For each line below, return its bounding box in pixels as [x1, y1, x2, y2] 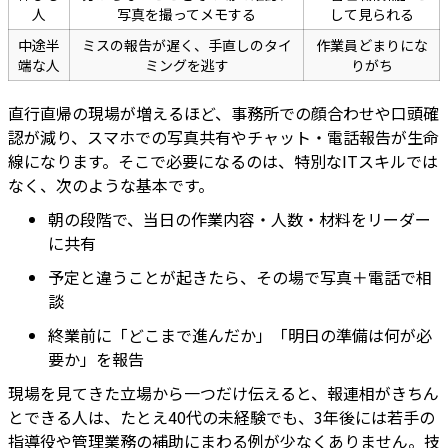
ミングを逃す [144, 55, 229, 76]
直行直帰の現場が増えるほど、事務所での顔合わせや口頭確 [8, 101, 439, 126]
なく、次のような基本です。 [8, 173, 214, 198]
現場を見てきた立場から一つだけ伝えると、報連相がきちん [8, 381, 439, 406]
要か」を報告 [48, 347, 144, 372]
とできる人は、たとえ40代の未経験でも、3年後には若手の [8, 405, 435, 430]
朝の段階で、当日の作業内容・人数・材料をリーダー [48, 207, 431, 232]
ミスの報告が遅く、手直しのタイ [81, 35, 292, 56]
